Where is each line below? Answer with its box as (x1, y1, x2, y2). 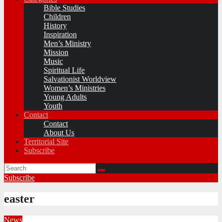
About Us (44, 128, 74, 137)
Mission (44, 48, 68, 56)
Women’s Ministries (44, 84, 106, 92)
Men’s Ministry (44, 39, 91, 48)
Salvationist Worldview (44, 75, 116, 83)
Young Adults (44, 93, 87, 101)
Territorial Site (24, 137, 68, 146)
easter (4, 192, 35, 205)
